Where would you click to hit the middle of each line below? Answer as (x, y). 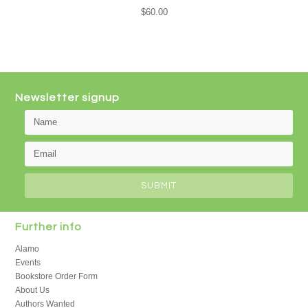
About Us (33, 290)
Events (28, 263)
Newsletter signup (68, 98)
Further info (49, 227)
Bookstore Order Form (57, 276)
